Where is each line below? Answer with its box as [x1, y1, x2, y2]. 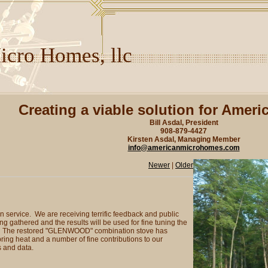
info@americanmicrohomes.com [127, 144, 240, 152]
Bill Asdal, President [149, 118, 218, 127]
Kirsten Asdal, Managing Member [127, 135, 240, 144]
